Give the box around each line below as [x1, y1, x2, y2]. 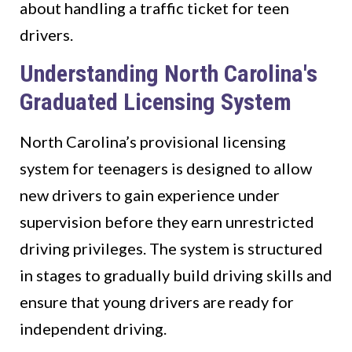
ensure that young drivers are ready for [20, 292, 294, 312]
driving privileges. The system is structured [20, 239, 323, 258]
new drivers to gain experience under [20, 185, 280, 205]
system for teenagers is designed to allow [20, 159, 312, 178]
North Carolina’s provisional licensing [20, 132, 286, 152]
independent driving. [20, 319, 167, 339]
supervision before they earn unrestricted [20, 212, 314, 232]
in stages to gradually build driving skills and [20, 266, 332, 285]
